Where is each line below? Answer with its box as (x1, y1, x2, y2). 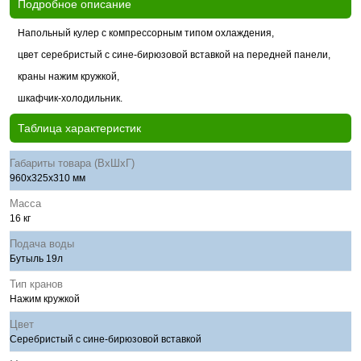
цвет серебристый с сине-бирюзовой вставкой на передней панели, (18, 49, 330, 60)
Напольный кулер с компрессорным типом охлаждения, (18, 27, 274, 39)
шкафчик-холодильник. (18, 93, 122, 104)
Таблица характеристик (18, 122, 141, 135)
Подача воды (10, 238, 74, 250)
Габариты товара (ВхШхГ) (10, 157, 135, 169)
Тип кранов (10, 278, 63, 290)
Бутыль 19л (10, 253, 63, 264)
